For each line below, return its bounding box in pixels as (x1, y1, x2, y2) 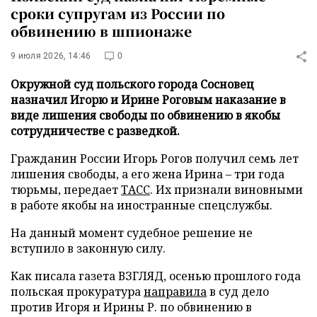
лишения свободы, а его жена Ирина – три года (11, 166, 284, 182)
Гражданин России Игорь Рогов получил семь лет (11, 151, 299, 166)
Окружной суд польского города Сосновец (11, 76, 254, 92)
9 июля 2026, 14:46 (11, 51, 91, 61)
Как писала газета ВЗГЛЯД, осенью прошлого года (11, 268, 301, 284)
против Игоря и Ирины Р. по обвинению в (11, 299, 252, 315)
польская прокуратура (11, 284, 144, 299)
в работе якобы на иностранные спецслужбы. (11, 197, 272, 213)
